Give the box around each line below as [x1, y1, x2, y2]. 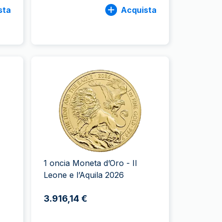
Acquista [120, 4, 157, 15]
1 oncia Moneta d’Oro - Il [44, 158, 137, 168]
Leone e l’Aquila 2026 [44, 170, 124, 180]
